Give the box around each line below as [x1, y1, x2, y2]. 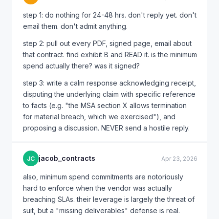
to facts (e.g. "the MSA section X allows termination [23, 101, 187, 109]
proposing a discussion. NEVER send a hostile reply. [23, 124, 190, 132]
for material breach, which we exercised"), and [23, 112, 175, 121]
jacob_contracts [39, 154, 95, 162]
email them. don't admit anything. [23, 22, 128, 30]
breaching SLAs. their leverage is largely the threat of [23, 195, 195, 203]
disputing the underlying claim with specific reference [23, 90, 196, 98]
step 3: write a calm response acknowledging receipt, [23, 79, 196, 87]
